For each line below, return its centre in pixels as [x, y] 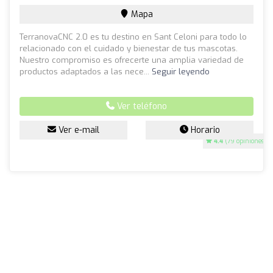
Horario [204, 130]
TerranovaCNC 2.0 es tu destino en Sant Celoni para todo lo [133, 37]
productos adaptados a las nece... [86, 71]
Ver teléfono [141, 106]
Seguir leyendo [181, 71]
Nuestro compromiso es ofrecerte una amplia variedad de [132, 60]
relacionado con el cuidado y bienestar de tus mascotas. [129, 48]
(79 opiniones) [245, 141]
